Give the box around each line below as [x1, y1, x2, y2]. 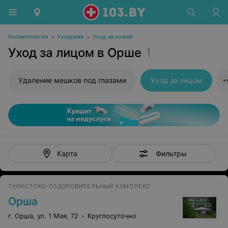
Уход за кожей [93, 33, 133, 40]
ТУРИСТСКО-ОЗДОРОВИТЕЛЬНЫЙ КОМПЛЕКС [8, 183, 151, 190]
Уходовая [57, 33, 83, 40]
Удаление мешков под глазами [18, 76, 126, 84]
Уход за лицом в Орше [8, 45, 141, 60]
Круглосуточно [88, 212, 136, 220]
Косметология [8, 33, 48, 40]
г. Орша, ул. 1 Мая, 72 [8, 212, 78, 220]
